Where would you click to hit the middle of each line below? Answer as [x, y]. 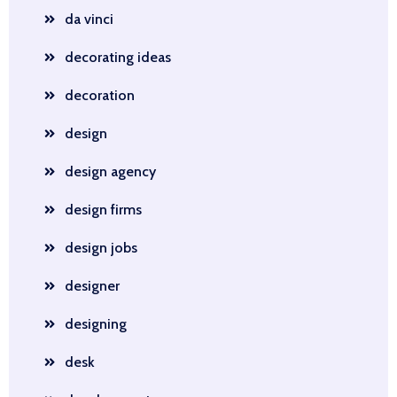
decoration [100, 95]
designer [92, 285]
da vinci [89, 19]
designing [96, 323]
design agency [110, 171]
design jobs [101, 247]
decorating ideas [118, 57]
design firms [103, 209]
